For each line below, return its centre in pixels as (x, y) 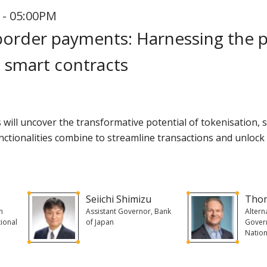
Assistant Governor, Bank (128, 211)
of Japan (100, 222)
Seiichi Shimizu (118, 199)
